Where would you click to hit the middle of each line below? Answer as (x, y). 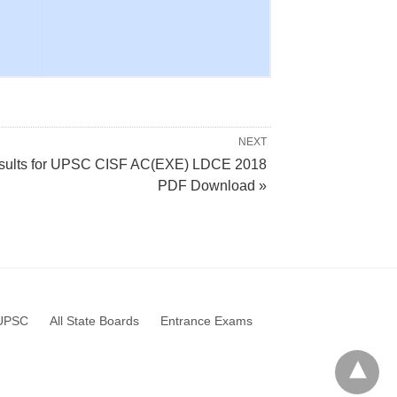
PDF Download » (212, 186)
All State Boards (94, 321)
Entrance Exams (206, 321)
